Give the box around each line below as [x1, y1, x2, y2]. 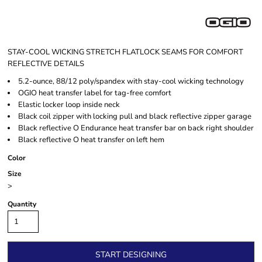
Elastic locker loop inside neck [18, 99, 120, 110]
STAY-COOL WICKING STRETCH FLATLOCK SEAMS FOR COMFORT [8, 47, 243, 57]
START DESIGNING [95, 249, 167, 261]
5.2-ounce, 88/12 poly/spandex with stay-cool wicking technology [18, 76, 244, 87]
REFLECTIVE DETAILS [8, 58, 84, 69]
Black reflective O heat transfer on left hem [18, 135, 164, 145]
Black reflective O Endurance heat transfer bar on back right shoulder [18, 123, 254, 133]
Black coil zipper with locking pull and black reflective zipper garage [18, 111, 251, 122]
